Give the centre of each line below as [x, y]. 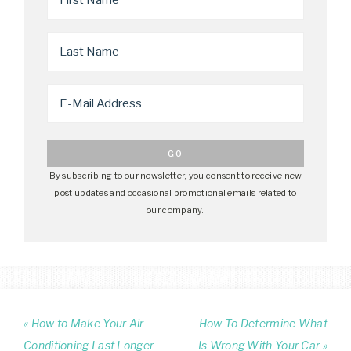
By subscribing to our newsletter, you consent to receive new [175, 176]
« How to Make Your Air [84, 324]
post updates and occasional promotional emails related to [175, 193]
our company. [175, 210]
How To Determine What [263, 324]
